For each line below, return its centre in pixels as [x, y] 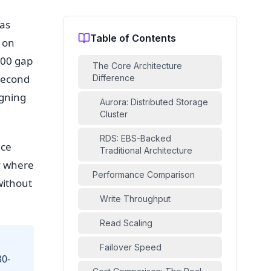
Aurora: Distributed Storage [154, 102]
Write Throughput [135, 199]
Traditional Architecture [146, 150]
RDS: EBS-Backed [135, 138]
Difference [114, 78]
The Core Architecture [137, 66]
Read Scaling [126, 223]
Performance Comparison [144, 175]
